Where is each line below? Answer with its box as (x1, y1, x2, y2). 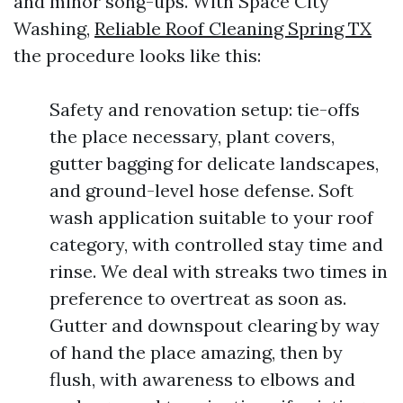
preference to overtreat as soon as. (49, 287, 346, 309)
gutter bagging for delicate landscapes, (49, 152, 379, 175)
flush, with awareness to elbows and (49, 368, 355, 390)
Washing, (13, 17, 94, 40)
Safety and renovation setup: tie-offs (49, 98, 360, 121)
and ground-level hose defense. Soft (49, 179, 354, 201)
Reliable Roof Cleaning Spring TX (94, 17, 372, 40)
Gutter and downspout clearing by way (49, 314, 380, 336)
